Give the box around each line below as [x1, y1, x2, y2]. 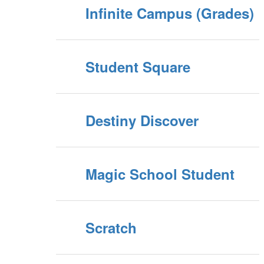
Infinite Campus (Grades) [85, 3, 254, 23]
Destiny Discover [85, 110, 199, 130]
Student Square [85, 57, 190, 77]
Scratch [85, 217, 137, 237]
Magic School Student [85, 164, 235, 184]
